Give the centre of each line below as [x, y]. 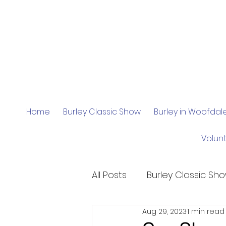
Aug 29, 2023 [164, 211]
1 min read [206, 211]
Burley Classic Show [102, 112]
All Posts [109, 175]
